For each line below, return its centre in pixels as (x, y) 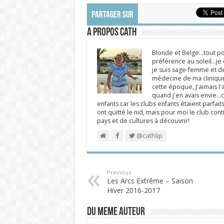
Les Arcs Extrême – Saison (150, 181)
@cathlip (148, 135)
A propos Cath (111, 33)
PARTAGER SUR (112, 15)
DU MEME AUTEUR (116, 212)
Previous (119, 172)
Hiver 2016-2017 (133, 190)
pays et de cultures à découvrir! (143, 121)
